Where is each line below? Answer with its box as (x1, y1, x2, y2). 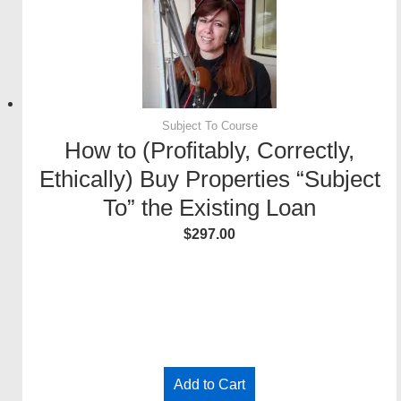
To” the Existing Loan (103, 194, 316, 222)
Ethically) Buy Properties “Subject (38, 166, 380, 193)
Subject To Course (161, 119, 258, 133)
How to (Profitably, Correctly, (64, 137, 354, 165)
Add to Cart (174, 377, 245, 393)
